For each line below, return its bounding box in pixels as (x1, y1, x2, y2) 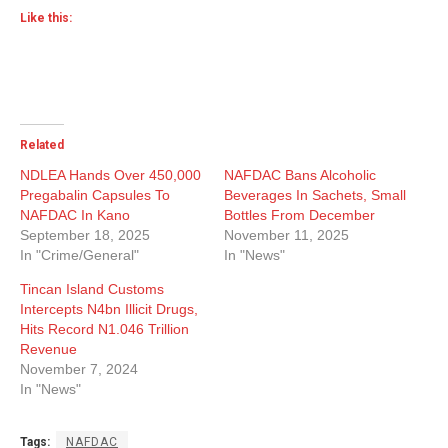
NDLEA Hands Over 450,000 (20, 166, 201, 183)
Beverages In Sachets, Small (224, 186, 406, 203)
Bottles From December (224, 206, 375, 223)
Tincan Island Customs (20, 280, 164, 297)
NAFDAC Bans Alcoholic (224, 166, 376, 183)
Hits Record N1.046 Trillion (20, 320, 189, 337)
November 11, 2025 (224, 226, 349, 243)
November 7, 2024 (20, 360, 138, 377)
